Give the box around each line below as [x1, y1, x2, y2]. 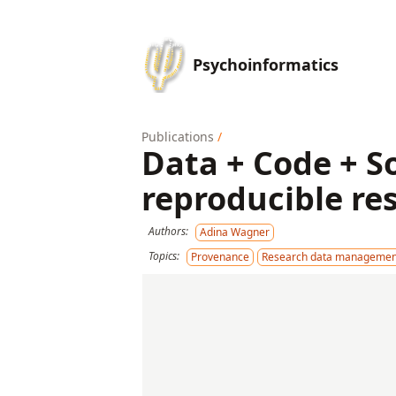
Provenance [191, 249, 249, 264]
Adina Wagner [200, 225, 270, 240]
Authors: [148, 224, 188, 239]
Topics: [148, 248, 179, 263]
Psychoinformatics [193, 53, 339, 75]
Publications [141, 128, 214, 145]
